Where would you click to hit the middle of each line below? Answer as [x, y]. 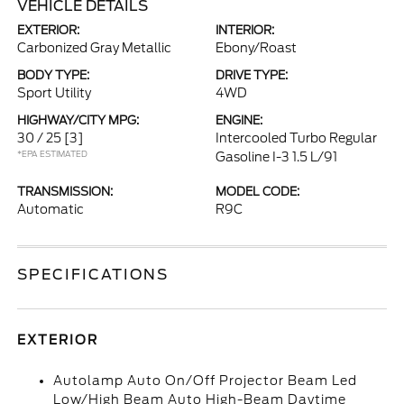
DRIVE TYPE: [252, 75]
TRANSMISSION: [65, 192]
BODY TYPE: [54, 75]
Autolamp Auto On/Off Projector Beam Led [206, 381]
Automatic [51, 209]
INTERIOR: [245, 30]
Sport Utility [55, 93]
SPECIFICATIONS [93, 275]
